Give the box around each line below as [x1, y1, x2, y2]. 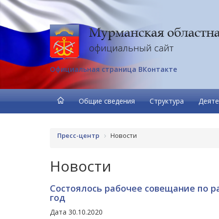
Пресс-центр [57, 131, 99, 140]
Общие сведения [79, 96, 135, 106]
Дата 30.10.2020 [50, 207, 103, 217]
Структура [150, 96, 184, 106]
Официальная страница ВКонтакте [50, 65, 177, 74]
